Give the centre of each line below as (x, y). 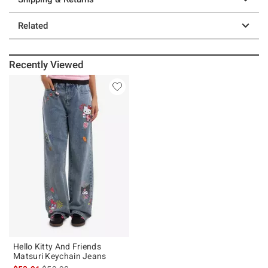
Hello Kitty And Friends (57, 246)
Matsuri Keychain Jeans (60, 256)
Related (33, 25)
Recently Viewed (47, 64)
